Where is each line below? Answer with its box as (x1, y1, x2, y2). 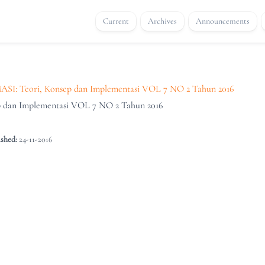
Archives (148, 16, 177, 26)
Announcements (196, 16, 250, 26)
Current (103, 16, 129, 26)
